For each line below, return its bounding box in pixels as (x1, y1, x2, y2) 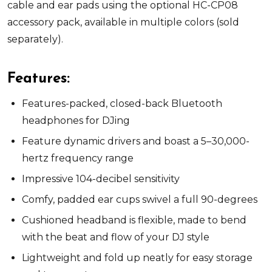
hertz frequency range (22, 152, 134, 164)
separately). (7, 33, 63, 45)
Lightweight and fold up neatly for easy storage (22, 251, 253, 263)
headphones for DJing (22, 114, 130, 126)
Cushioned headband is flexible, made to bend (22, 214, 246, 226)
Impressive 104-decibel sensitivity (22, 172, 180, 185)
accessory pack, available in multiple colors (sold (7, 16, 239, 28)
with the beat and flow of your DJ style (22, 231, 209, 243)
